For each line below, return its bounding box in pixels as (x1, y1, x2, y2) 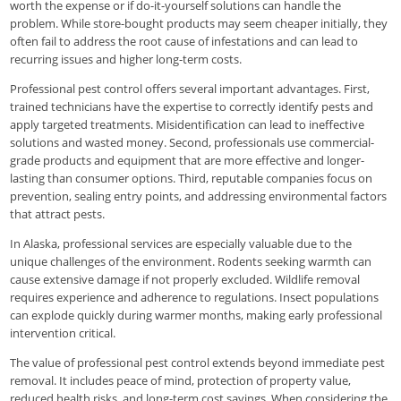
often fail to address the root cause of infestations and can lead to (10, 32, 359, 49)
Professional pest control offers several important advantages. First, (10, 80, 371, 97)
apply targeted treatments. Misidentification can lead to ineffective (10, 115, 365, 132)
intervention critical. (10, 324, 116, 341)
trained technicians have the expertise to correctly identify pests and (10, 98, 374, 115)
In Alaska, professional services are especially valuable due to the (10, 235, 353, 252)
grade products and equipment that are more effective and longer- (10, 151, 365, 168)
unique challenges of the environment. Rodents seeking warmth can (10, 252, 372, 269)
